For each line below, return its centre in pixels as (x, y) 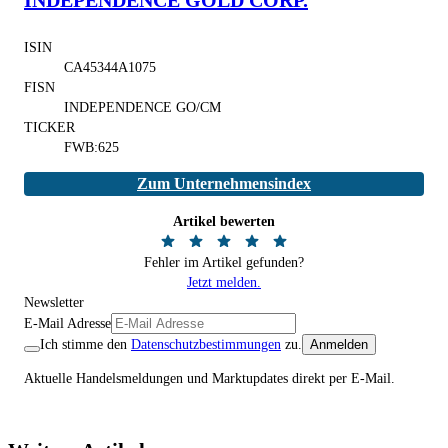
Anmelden (339, 344)
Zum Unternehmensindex (224, 183)
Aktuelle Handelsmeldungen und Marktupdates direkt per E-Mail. (209, 378)
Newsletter (54, 302)
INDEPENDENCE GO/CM (142, 107)
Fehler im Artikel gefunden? (224, 262)
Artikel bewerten (224, 221)
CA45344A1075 (110, 67)
